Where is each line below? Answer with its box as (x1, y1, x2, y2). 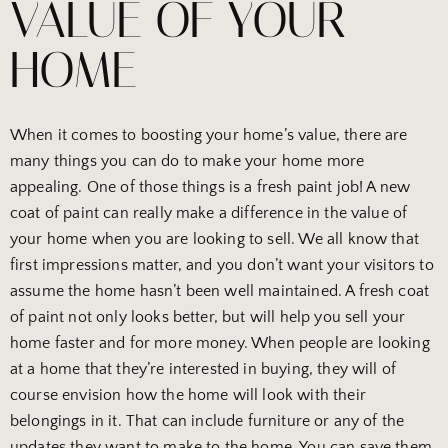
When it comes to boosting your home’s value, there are (10, 126, 412, 145)
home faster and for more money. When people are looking (10, 334, 430, 353)
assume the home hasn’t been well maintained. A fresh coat (10, 282, 430, 301)
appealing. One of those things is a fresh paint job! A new (10, 178, 411, 197)
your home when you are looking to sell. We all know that (10, 230, 419, 249)
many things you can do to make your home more (10, 152, 365, 171)
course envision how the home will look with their (10, 386, 366, 405)
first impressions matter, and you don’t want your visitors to (10, 256, 434, 275)
